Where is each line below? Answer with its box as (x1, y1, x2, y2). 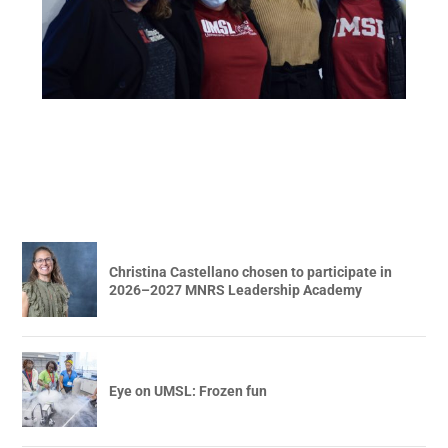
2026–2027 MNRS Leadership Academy (109, 282, 363, 299)
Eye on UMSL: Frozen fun (109, 383, 268, 400)
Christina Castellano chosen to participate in (109, 264, 393, 281)
